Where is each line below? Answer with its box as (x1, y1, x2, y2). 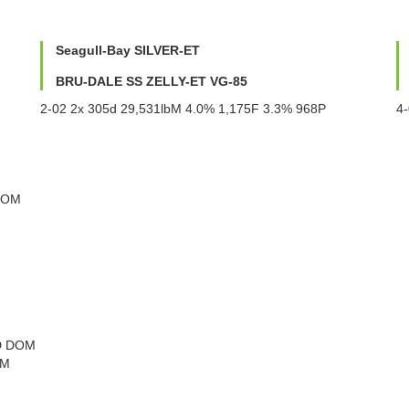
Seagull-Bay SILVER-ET (56, 42, 200, 58)
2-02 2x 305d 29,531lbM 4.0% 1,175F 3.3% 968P (40, 100, 326, 116)
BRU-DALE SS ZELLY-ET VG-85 (56, 73, 247, 89)
